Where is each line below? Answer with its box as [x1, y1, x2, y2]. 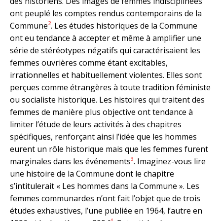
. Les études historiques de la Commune [51, 20, 197, 31]
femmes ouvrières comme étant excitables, [10, 57, 168, 68]
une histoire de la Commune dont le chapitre [10, 168, 174, 179]
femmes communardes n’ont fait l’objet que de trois [10, 192, 200, 204]
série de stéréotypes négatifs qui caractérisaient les [10, 44, 200, 56]
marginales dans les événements [10, 155, 131, 167]
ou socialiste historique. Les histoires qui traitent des [10, 94, 205, 105]
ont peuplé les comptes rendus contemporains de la [10, 7, 202, 19]
